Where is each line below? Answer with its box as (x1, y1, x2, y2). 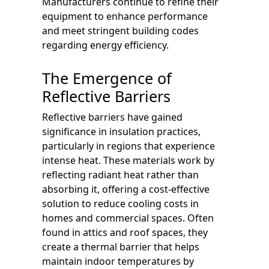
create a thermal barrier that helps (42, 240, 199, 253)
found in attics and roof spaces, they (42, 225, 208, 239)
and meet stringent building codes (42, 23, 199, 37)
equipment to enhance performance (42, 9, 208, 23)
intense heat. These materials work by (42, 153, 214, 167)
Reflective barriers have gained (42, 110, 183, 124)
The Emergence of (42, 67, 172, 88)
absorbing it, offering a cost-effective (42, 182, 210, 196)
